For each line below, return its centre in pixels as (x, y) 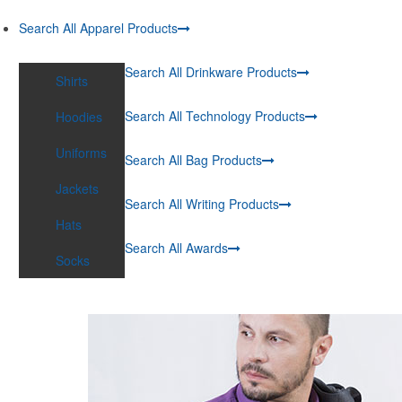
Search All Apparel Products (98, 28)
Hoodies (79, 117)
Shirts (72, 81)
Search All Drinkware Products (211, 72)
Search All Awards (176, 248)
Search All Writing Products (202, 204)
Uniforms (81, 153)
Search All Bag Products (193, 160)
